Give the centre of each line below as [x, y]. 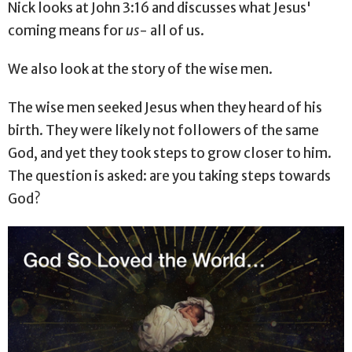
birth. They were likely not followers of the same [163, 131]
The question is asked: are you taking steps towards [169, 176]
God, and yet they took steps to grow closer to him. [170, 154]
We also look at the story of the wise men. [140, 70]
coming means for [67, 31]
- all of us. [173, 31]
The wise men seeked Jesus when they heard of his [165, 108]
